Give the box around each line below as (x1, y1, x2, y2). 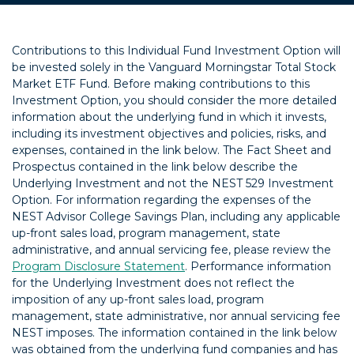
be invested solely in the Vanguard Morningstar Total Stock (12, 60, 336, 75)
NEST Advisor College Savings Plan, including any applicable (12, 209, 341, 224)
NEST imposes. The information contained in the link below (12, 326, 337, 341)
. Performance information (185, 259, 331, 274)
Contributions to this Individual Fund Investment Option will (12, 43, 341, 58)
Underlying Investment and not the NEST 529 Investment (12, 176, 333, 191)
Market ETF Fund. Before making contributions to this (12, 77, 310, 92)
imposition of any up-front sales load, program (12, 292, 264, 307)
